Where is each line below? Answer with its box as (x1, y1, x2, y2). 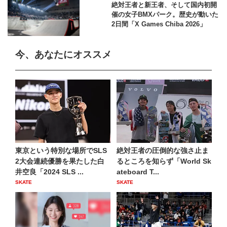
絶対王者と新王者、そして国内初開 (111, 1, 217, 9)
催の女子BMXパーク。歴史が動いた (111, 11, 218, 19)
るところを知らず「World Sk (117, 157, 211, 166)
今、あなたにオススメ (15, 49, 111, 60)
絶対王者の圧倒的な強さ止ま (117, 146, 209, 155)
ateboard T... (117, 168, 159, 176)
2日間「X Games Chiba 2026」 (111, 20, 206, 28)
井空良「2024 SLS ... (15, 168, 84, 176)
